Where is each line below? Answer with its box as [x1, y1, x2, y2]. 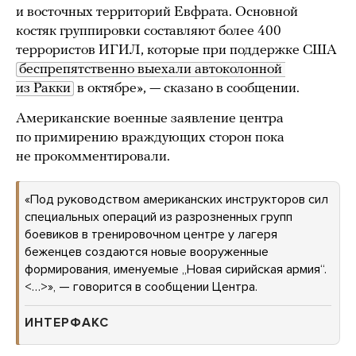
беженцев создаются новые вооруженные [25, 244, 269, 260]
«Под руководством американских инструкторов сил [25, 192, 328, 207]
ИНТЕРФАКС [25, 315, 109, 331]
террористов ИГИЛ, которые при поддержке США [16, 43, 337, 58]
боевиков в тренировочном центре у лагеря [25, 226, 277, 242]
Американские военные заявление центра [16, 111, 284, 126]
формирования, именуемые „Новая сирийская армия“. [25, 261, 327, 277]
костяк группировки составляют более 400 [16, 24, 281, 39]
